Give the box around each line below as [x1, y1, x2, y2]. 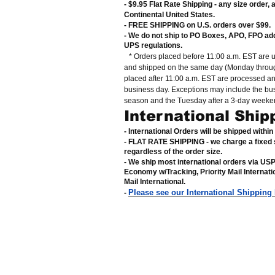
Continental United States [124, 10, 213, 20]
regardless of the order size [124, 147, 220, 157]
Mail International [124, 177, 184, 187]
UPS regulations [124, 41, 180, 50]
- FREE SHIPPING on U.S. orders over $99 [124, 21, 269, 30]
